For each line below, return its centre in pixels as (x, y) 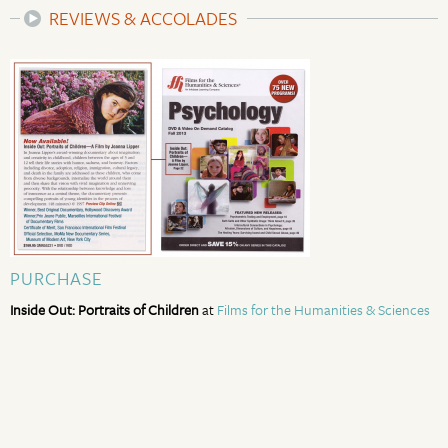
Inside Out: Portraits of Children (104, 310)
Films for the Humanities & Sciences (323, 310)
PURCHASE (56, 278)
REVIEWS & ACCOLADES (142, 17)
